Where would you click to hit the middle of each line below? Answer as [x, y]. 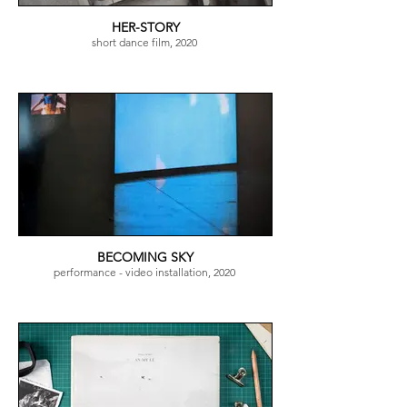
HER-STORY [145, 27]
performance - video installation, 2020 [145, 272]
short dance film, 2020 [145, 42]
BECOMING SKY [145, 257]
